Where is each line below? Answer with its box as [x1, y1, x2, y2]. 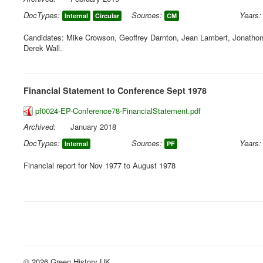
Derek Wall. [23, 42, 62, 53]
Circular [95, 11, 119, 20]
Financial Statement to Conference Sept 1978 [23, 85, 207, 96]
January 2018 [70, 121, 116, 132]
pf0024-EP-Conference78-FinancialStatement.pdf [35, 105, 201, 116]
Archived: [23, 121, 56, 132]
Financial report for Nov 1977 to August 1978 [23, 160, 176, 171]
